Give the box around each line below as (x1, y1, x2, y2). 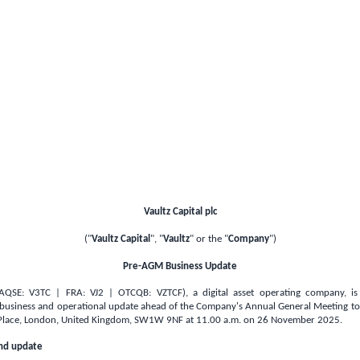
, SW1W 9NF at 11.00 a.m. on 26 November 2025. (129, 314, 342, 325)
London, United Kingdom (23, 314, 129, 325)
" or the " (189, 233, 228, 244)
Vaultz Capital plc (143, 206, 217, 217)
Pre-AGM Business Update (123, 260, 237, 272)
